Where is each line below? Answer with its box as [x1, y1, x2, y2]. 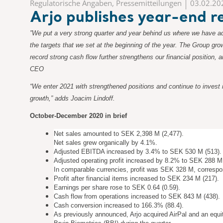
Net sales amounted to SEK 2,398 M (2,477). [54, 130, 184, 137]
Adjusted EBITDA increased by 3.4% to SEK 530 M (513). [54, 148, 222, 155]
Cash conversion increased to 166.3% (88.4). [54, 202, 184, 209]
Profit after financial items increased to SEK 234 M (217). [54, 175, 219, 182]
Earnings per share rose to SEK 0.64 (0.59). [54, 184, 180, 191]
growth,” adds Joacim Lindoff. [30, 95, 115, 102]
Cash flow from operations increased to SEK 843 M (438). [54, 193, 220, 200]
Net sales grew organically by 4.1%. [54, 139, 157, 146]
